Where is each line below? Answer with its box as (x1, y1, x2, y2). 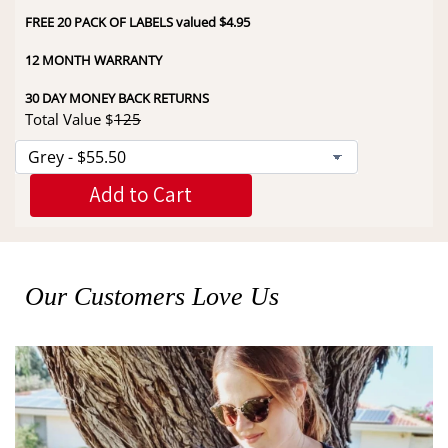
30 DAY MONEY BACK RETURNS (25, 88, 209, 107)
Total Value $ (25, 108, 114, 129)
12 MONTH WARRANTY (25, 50, 162, 69)
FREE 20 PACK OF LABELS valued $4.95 (25, 12, 250, 31)
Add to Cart (90, 180, 192, 208)
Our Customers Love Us (25, 281, 279, 311)
